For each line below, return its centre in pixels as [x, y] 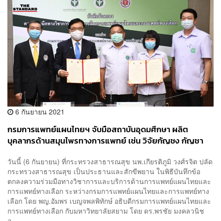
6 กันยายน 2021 [39, 112]
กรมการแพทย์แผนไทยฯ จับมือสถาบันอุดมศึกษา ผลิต [98, 130]
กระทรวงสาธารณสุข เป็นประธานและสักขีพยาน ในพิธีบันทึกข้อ [104, 171]
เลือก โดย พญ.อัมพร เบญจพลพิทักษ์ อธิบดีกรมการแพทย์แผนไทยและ [109, 201]
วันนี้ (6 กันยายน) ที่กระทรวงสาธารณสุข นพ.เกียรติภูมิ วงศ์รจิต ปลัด [110, 161]
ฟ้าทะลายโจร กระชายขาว [51, 152]
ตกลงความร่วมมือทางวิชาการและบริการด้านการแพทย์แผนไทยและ [109, 181]
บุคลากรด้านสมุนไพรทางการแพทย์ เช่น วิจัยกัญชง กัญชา [105, 141]
